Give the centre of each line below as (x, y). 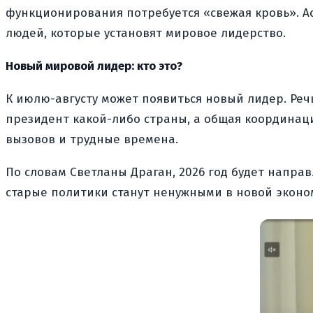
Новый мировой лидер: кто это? (94, 66)
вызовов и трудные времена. (92, 139)
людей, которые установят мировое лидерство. (146, 33)
